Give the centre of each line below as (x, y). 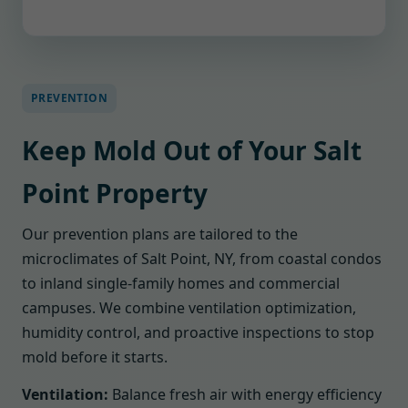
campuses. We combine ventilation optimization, (189, 308)
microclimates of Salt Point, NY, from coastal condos (202, 259)
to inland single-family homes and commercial (181, 283)
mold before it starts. (95, 357)
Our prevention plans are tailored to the (160, 234)
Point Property (115, 193)
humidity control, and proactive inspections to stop (198, 332)
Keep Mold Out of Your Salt (192, 150)
